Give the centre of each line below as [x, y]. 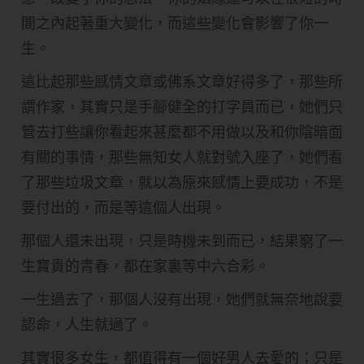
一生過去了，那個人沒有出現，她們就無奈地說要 [182, 299]
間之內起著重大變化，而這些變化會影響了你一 [175, 23]
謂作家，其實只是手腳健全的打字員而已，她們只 [182, 106]
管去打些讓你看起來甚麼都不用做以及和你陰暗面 [182, 132]
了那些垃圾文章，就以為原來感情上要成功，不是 [182, 182]
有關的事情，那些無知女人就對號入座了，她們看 [182, 157]
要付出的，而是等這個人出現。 [123, 207]
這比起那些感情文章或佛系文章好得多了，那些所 [182, 81]
